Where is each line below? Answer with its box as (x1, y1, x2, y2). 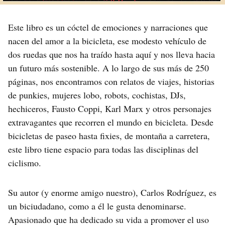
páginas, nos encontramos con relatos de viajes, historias (8, 75, 214, 87)
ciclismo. (8, 156, 41, 169)
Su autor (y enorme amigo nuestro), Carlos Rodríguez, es (8, 186, 216, 198)
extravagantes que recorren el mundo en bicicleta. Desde (8, 116, 213, 128)
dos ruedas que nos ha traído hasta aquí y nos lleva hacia (8, 48, 215, 60)
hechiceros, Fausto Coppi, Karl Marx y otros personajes (8, 102, 211, 115)
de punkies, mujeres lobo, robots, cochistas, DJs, (8, 88, 186, 101)
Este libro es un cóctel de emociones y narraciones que (8, 21, 208, 33)
